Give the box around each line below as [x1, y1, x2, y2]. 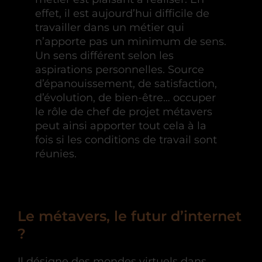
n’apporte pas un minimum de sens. [35, 35, 226, 48]
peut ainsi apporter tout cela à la [35, 119, 206, 132]
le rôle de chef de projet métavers [35, 105, 212, 118]
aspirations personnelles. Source [35, 63, 204, 76]
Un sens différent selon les [35, 49, 174, 62]
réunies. [35, 147, 77, 160]
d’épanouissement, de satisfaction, [35, 77, 217, 90]
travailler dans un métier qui [35, 21, 184, 34]
